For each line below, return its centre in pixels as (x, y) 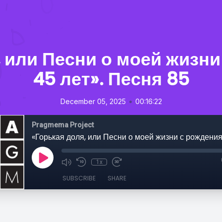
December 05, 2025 (93, 101)
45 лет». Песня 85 (111, 79)
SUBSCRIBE (79, 178)
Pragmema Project (63, 125)
